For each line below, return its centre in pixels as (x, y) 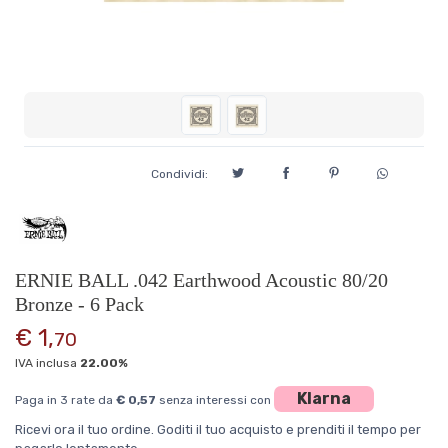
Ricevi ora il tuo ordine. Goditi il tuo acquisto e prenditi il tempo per (218, 429)
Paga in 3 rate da (65, 400)
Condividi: (179, 174)
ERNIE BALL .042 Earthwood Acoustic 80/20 (201, 280)
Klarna (324, 398)
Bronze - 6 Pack (79, 304)
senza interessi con (215, 400)
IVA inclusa (47, 363)
